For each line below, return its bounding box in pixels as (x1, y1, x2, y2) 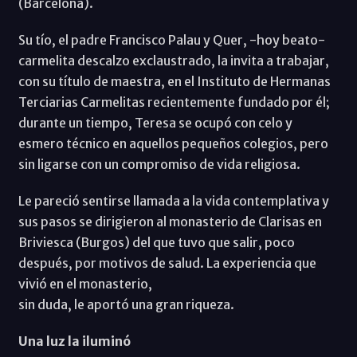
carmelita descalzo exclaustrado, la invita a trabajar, (18, 53, 329, 69)
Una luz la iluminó (18, 333, 131, 350)
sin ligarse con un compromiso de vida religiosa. (18, 156, 300, 173)
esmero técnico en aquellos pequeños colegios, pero (18, 135, 328, 152)
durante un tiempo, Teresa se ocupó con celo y (18, 115, 292, 131)
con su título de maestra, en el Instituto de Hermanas (18, 73, 331, 90)
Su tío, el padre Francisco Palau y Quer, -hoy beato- (18, 32, 325, 49)
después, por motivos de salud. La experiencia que (18, 255, 316, 272)
